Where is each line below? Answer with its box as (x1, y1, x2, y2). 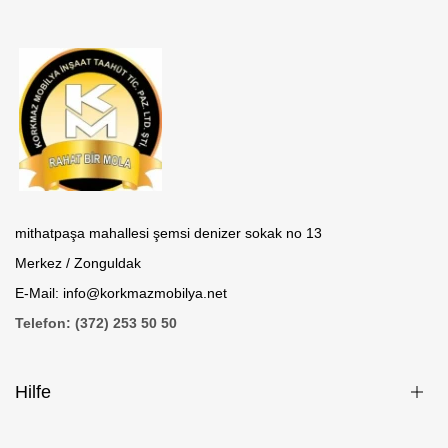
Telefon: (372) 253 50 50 (15, 315, 177, 332)
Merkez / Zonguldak (15, 255, 141, 272)
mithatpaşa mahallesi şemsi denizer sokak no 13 (15, 225, 322, 242)
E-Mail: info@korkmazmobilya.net (15, 285, 227, 302)
